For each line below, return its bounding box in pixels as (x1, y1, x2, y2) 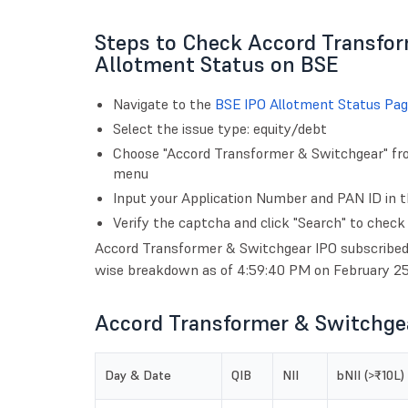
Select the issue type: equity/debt (112, 119, 327, 138)
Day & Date (104, 367, 171, 384)
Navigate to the (112, 95, 215, 114)
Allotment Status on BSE (94, 50, 338, 79)
